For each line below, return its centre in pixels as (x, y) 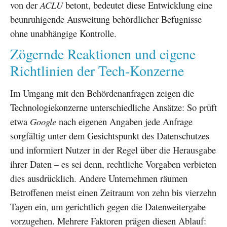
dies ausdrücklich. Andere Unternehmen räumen (99, 178)
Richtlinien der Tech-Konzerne (97, 70)
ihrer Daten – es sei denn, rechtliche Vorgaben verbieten (113, 164)
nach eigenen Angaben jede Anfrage (124, 121)
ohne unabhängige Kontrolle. (63, 33)
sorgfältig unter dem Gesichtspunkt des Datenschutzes (110, 135)
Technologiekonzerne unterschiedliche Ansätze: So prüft (113, 107)
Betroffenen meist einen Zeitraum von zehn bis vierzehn (113, 192)
